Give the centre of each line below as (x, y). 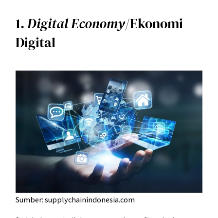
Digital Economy (76, 24)
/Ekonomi (154, 24)
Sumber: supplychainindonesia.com (75, 199)
